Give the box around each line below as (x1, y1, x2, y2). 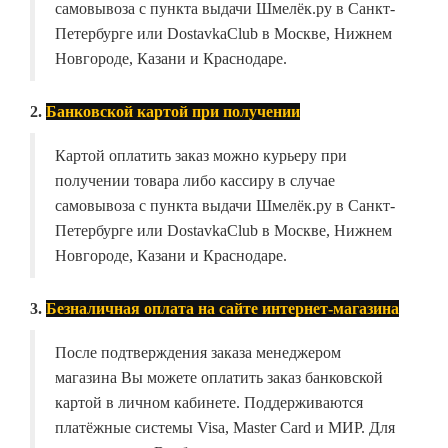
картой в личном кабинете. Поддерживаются (55, 394, 363, 412)
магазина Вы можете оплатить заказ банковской (55, 369, 383, 387)
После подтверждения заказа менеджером (55, 344, 341, 362)
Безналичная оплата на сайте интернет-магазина (46, 300, 399, 318)
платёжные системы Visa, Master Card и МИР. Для (55, 419, 395, 437)
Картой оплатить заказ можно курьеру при (55, 147, 347, 165)
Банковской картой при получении (46, 103, 300, 121)
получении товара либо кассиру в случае (55, 172, 335, 190)
